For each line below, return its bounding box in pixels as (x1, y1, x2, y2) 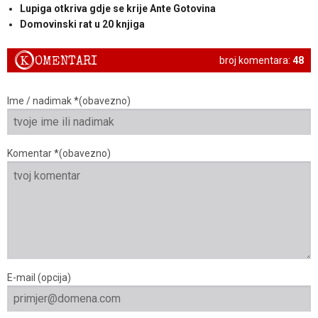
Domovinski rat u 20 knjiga (19, 18, 145, 30)
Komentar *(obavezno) (7, 148, 111, 160)
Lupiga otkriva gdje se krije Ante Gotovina (19, 2, 216, 14)
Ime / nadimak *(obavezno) (7, 95, 131, 107)
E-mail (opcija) (7, 272, 71, 284)
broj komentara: (219, 54, 292, 66)
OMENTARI (35, 53, 97, 70)
